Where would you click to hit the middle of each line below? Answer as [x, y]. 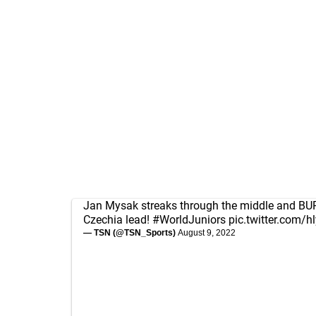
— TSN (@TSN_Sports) [130, 233]
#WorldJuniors [189, 220]
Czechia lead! [118, 220]
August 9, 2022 [207, 233]
